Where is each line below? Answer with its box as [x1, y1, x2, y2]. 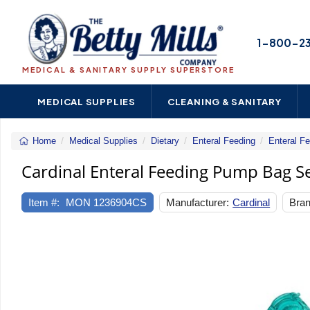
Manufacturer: [166, 196, 230, 208]
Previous [21, 230, 54, 240]
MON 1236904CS [66, 196, 147, 208]
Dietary [150, 136, 179, 146]
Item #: [28, 196, 60, 208]
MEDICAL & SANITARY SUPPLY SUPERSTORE [22, 65, 235, 74]
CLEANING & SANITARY [167, 95, 282, 107]
